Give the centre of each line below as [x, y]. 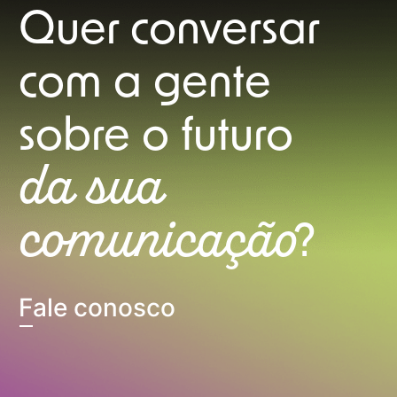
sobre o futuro [156, 139]
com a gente [145, 86]
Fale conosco [97, 307]
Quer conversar [170, 32]
